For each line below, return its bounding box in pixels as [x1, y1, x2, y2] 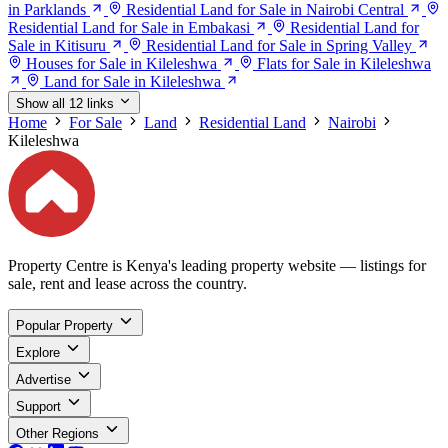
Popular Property [16, 318, 113, 334]
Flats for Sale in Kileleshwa [257, 54, 431, 72]
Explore [16, 345, 60, 361]
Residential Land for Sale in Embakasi [8, 18, 250, 36]
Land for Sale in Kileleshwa [44, 72, 221, 90]
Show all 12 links [16, 95, 114, 111]
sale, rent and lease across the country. [8, 275, 247, 293]
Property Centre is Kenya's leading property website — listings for [8, 257, 426, 275]
